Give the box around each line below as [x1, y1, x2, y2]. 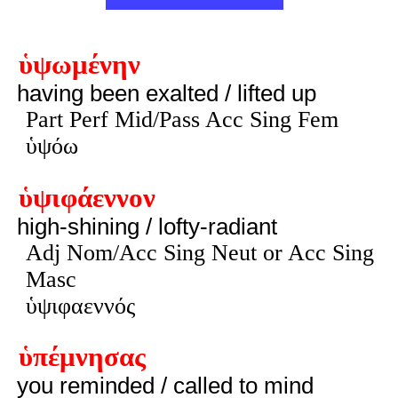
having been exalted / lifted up [16, 80, 316, 106]
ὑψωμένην [18, 49, 140, 80]
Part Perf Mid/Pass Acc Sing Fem [25, 106, 338, 132]
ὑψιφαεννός [25, 292, 135, 319]
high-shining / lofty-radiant [16, 213, 277, 239]
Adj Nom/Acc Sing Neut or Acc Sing [25, 239, 374, 266]
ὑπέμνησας [18, 342, 146, 373]
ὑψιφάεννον [18, 182, 155, 213]
